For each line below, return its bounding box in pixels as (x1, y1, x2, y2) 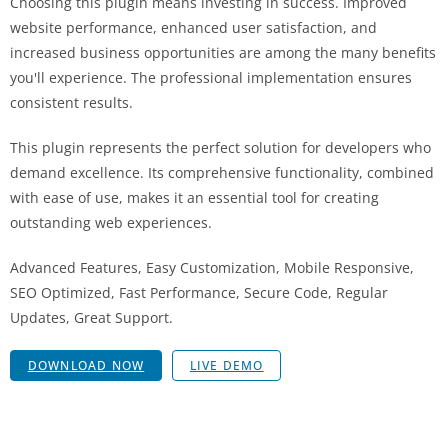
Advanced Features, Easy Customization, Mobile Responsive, (10, 258, 414, 278)
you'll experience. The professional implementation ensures (10, 68, 412, 88)
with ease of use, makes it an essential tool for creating (10, 188, 379, 208)
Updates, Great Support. (10, 308, 173, 328)
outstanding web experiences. (10, 213, 212, 233)
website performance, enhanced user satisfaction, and (10, 18, 377, 38)
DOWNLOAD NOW (27, 356, 145, 374)
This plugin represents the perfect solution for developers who (10, 138, 431, 158)
